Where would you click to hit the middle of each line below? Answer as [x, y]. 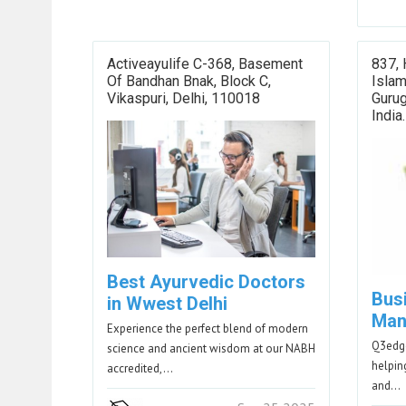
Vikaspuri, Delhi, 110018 [184, 98]
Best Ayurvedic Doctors [206, 282]
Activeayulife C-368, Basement [205, 63]
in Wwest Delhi [167, 304]
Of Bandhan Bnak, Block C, [189, 81]
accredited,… [140, 369]
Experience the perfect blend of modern [208, 329]
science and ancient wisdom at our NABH [211, 349]
